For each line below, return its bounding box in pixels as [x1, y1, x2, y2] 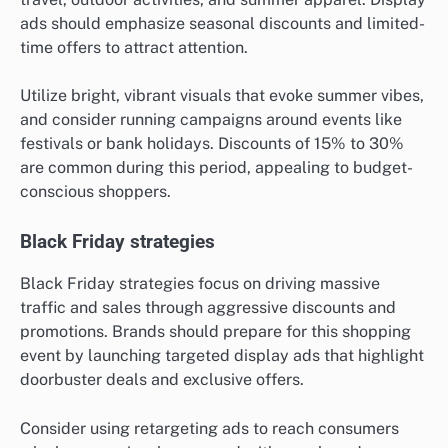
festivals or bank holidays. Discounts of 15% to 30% [20, 134, 404, 154]
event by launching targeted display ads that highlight [20, 346, 424, 366]
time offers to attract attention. [20, 38, 248, 58]
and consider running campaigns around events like [20, 110, 402, 130]
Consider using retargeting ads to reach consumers [20, 418, 399, 438]
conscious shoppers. [20, 182, 171, 202]
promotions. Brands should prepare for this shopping [20, 322, 411, 342]
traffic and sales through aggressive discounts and [20, 298, 396, 318]
